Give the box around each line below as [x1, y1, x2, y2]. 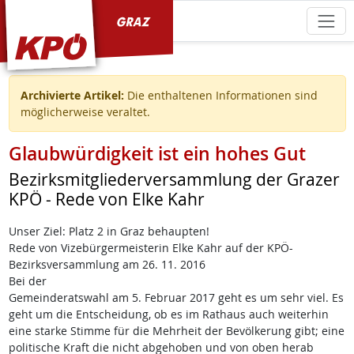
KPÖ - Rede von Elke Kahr [8, 188, 205, 211]
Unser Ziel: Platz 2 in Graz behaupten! [8, 224, 209, 239]
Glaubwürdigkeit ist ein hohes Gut [8, 141, 306, 167]
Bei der [8, 273, 47, 289]
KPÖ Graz [7, 10, 70, 29]
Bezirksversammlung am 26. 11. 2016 [8, 257, 205, 273]
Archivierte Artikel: [20, 88, 124, 104]
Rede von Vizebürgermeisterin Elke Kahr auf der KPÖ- [8, 240, 293, 256]
